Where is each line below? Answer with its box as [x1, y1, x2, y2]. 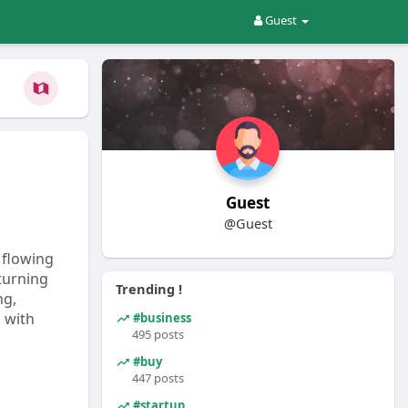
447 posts [131, 370, 184, 386]
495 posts [131, 326, 184, 342]
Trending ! [115, 280, 182, 298]
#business [129, 309, 191, 326]
